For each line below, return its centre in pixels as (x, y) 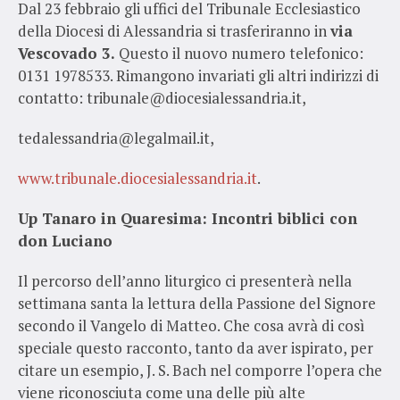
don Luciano (65, 240)
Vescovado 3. (67, 53)
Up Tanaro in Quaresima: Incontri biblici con (187, 218)
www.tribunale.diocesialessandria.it (137, 178)
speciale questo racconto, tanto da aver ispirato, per (196, 347)
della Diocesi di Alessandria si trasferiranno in (174, 30)
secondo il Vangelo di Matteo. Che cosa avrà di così (191, 325)
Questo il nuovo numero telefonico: (239, 53)
